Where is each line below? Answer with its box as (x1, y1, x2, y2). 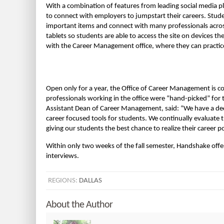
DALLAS (79, 176, 102, 184)
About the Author (46, 199, 112, 210)
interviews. (46, 152, 79, 160)
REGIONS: (48, 176, 79, 184)
